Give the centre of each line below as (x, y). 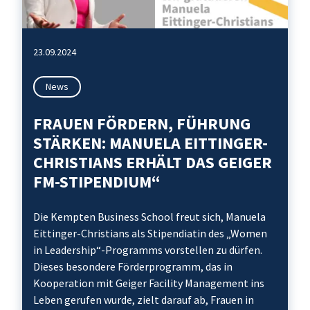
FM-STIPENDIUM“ (97, 182)
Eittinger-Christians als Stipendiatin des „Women (150, 233)
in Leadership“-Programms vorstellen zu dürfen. (148, 250)
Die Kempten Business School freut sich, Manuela (149, 217)
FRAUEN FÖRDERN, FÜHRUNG (142, 124)
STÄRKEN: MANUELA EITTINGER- (151, 143)
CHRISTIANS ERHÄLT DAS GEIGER (153, 162)
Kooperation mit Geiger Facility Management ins (149, 283)
